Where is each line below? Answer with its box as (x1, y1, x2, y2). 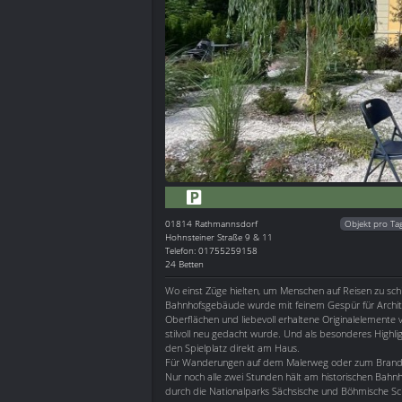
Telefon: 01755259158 (165, 243, 258, 257)
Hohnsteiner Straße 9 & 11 (165, 230, 273, 243)
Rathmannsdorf (195, 216, 258, 230)
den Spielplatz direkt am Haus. (165, 340, 300, 354)
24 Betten (165, 257, 204, 270)
